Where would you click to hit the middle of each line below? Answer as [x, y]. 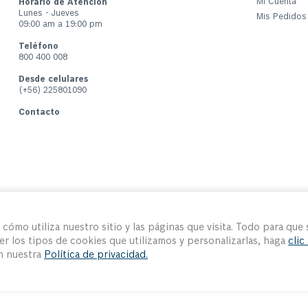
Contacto [40, 112]
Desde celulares [54, 79]
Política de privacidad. [96, 255]
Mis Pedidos [281, 17]
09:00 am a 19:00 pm [61, 24]
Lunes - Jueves [49, 13]
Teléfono [39, 46]
